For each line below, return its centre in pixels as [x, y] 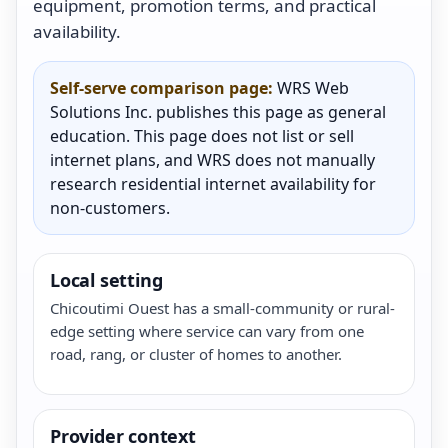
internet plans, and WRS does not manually [212, 159]
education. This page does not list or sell [202, 135]
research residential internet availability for [213, 183]
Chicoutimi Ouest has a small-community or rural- [222, 307]
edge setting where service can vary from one [207, 330]
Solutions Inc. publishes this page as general [218, 111]
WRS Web [311, 87]
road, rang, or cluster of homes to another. [196, 353]
